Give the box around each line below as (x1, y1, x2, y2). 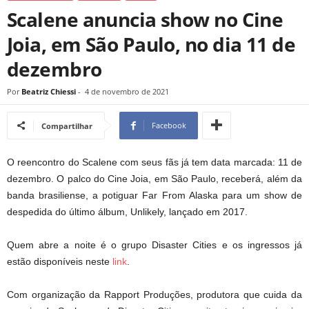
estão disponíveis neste (7, 256, 112, 267)
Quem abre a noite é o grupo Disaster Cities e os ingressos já (7, 239, 302, 250)
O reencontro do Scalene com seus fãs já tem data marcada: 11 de (7, 157, 302, 168)
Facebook (152, 120, 186, 130)
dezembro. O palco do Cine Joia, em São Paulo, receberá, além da (7, 173, 302, 184)
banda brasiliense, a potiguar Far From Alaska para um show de (7, 190, 302, 201)
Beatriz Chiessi (21, 86, 76, 97)
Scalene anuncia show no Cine (7, 6, 283, 32)
